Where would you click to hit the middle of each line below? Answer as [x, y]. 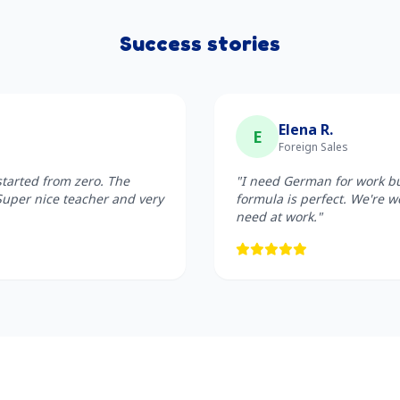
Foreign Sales [313, 147]
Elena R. [306, 129]
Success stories [200, 43]
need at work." [279, 217]
